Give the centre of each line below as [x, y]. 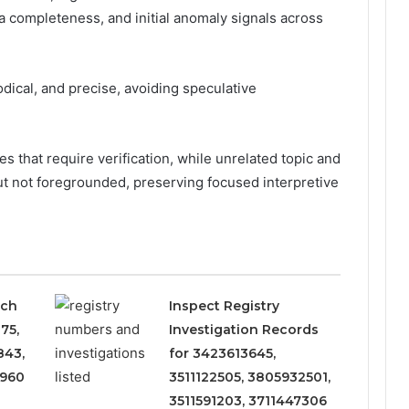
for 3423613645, [223, 353]
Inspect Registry [225, 305]
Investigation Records [244, 329]
